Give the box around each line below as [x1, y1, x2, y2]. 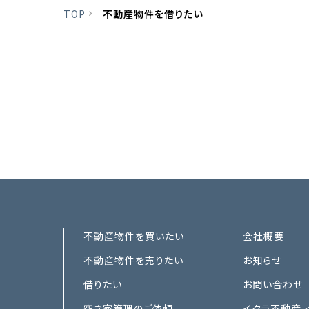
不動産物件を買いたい [83, 229, 184, 243]
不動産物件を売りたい [83, 253, 183, 268]
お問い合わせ [243, 277, 303, 292]
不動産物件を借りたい [103, 7, 203, 21]
